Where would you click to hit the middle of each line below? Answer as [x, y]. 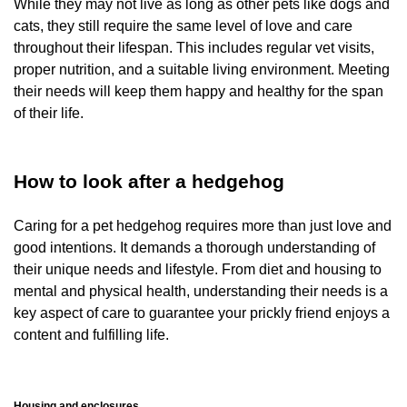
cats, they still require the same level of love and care [183, 25]
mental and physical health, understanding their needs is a [201, 291]
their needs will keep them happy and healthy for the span [199, 91]
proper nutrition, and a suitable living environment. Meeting [202, 69]
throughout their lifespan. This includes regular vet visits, [194, 47]
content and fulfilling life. [93, 334]
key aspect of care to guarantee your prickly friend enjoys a [202, 313]
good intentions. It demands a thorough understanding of [194, 247]
